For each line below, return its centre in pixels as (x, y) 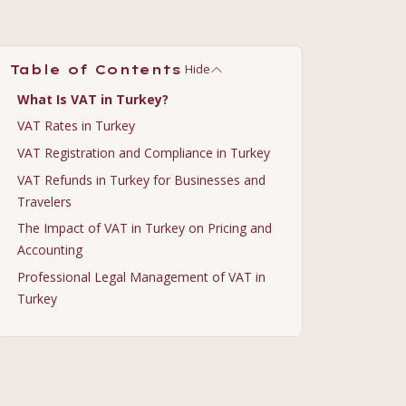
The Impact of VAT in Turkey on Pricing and (145, 228)
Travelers (44, 201)
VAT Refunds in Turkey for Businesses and (141, 179)
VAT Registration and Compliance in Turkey (144, 152)
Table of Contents (96, 69)
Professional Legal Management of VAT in (141, 276)
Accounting (50, 250)
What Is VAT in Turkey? (93, 99)
